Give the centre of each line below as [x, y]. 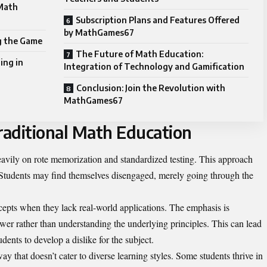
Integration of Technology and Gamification [154, 66]
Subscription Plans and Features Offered [158, 20]
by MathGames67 [99, 32]
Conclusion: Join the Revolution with [151, 88]
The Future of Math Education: [139, 54]
